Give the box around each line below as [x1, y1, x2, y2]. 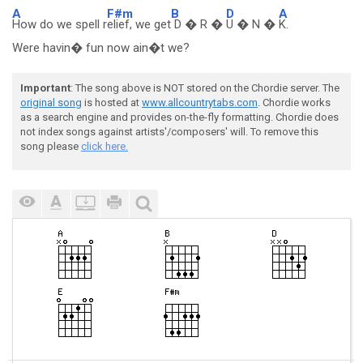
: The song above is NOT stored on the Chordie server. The [70, 82, 340, 94]
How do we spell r [12, 17, 107, 32]
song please [20, 140, 81, 152]
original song [20, 96, 82, 109]
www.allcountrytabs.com [142, 96, 258, 109]
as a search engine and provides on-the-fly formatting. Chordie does [20, 111, 339, 123]
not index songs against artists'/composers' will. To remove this [20, 126, 318, 138]
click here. [81, 140, 128, 152]
